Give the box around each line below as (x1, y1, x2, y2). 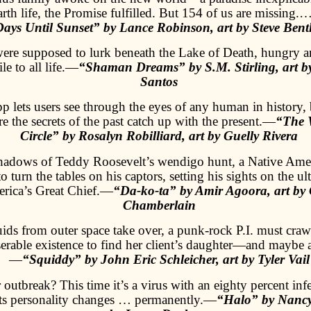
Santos (140, 74, 178, 90)
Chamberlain (122, 197, 196, 212)
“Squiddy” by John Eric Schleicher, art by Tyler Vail (22, 252, 310, 267)
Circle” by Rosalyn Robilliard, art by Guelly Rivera (20, 128, 298, 144)
